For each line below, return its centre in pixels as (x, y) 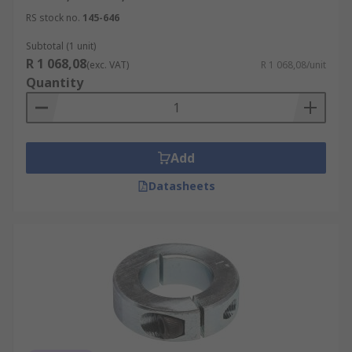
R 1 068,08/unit (293, 65)
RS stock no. (53, 18)
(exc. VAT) (108, 65)
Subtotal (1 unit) (61, 46)
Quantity (55, 82)
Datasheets (181, 186)
